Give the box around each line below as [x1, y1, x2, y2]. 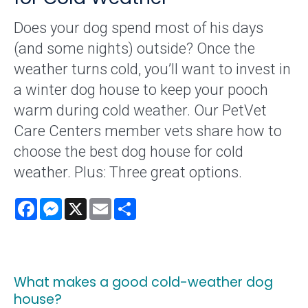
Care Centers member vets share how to [14, 122, 282, 140]
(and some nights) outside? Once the [14, 40, 255, 58]
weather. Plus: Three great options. [14, 164, 242, 181]
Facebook [37, 196, 90, 211]
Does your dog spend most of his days [14, 19, 263, 37]
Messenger [62, 196, 123, 211]
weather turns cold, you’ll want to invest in [14, 60, 291, 78]
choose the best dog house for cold [14, 143, 243, 161]
